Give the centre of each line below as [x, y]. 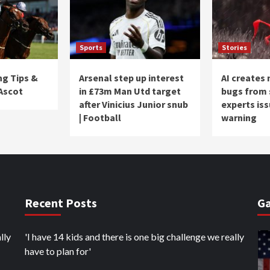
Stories [234, 47]
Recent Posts [61, 202]
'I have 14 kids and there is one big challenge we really [134, 236]
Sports [91, 47]
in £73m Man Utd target [130, 91]
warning [239, 117]
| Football [100, 117]
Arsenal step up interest [131, 77]
